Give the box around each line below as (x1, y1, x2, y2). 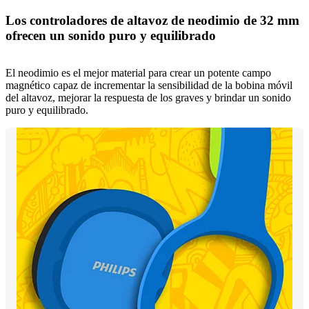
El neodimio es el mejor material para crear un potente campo (6, 67, 271, 79)
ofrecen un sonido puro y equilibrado (6, 28, 216, 43)
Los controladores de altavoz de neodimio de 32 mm (6, 12, 299, 28)
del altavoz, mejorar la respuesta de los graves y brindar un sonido (6, 92, 291, 104)
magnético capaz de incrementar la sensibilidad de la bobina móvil (6, 79, 292, 92)
